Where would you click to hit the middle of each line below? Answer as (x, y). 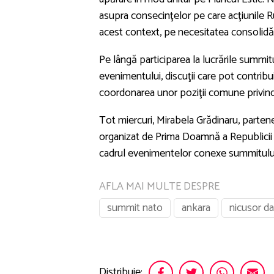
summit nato (135, 208)
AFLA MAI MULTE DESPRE (159, 186)
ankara (196, 208)
